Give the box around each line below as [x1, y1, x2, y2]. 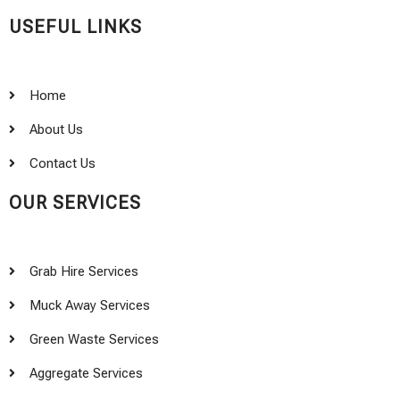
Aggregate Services [29, 364, 143, 381]
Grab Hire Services [29, 262, 138, 279]
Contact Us [29, 154, 96, 171]
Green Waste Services [29, 330, 159, 347]
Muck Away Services [29, 296, 150, 313]
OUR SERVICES [9, 191, 141, 213]
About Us [29, 121, 83, 137]
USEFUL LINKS [9, 15, 142, 37]
